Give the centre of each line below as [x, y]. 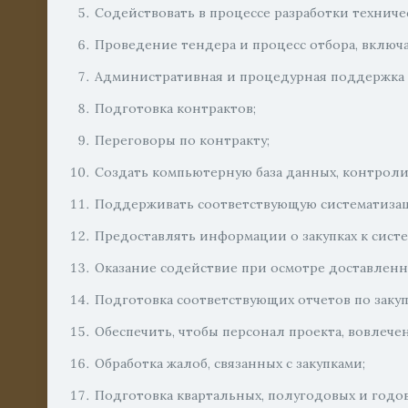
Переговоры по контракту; [183, 140]
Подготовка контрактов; [176, 108]
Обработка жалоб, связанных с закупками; [230, 363]
